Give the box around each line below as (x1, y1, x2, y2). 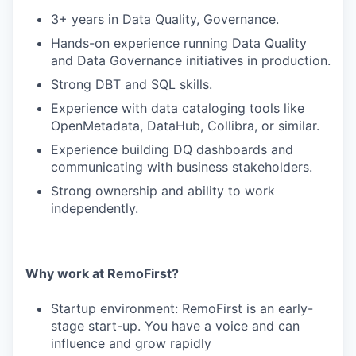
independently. (51, 200, 138, 216)
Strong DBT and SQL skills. (51, 76, 212, 92)
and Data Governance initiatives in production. (51, 52, 331, 68)
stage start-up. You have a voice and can (51, 318, 300, 334)
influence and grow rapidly (51, 335, 211, 351)
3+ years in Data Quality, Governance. (51, 11, 279, 27)
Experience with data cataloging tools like (51, 100, 304, 116)
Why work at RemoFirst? (25, 265, 179, 281)
